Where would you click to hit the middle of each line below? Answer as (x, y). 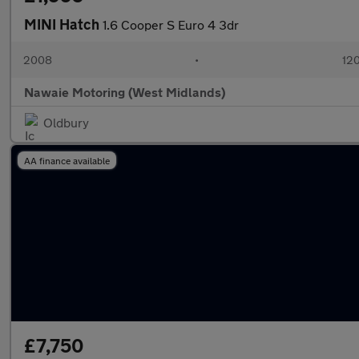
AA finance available (67, 160)
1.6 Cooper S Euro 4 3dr (171, 24)
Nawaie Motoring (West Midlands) (125, 92)
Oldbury (66, 122)
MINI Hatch (63, 24)
